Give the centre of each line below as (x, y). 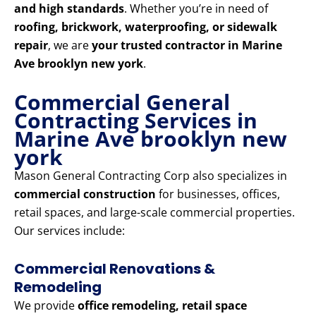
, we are (70, 45)
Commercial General (122, 102)
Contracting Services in (136, 121)
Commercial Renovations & (115, 269)
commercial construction (85, 194)
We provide (46, 306)
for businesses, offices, (218, 194)
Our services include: (69, 231)
